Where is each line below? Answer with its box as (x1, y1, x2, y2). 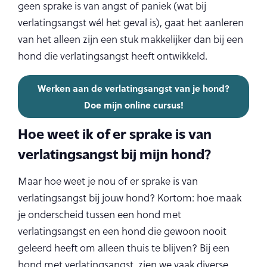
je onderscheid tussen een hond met (18, 207, 181, 222)
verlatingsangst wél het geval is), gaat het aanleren (18, 15, 244, 30)
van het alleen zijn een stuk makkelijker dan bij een (18, 32, 243, 46)
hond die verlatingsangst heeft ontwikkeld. (18, 49, 207, 63)
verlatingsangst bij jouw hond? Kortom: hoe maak (18, 191, 241, 205)
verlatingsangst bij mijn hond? (18, 145, 211, 162)
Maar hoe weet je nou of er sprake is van (18, 174, 198, 188)
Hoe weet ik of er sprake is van (18, 125, 212, 141)
